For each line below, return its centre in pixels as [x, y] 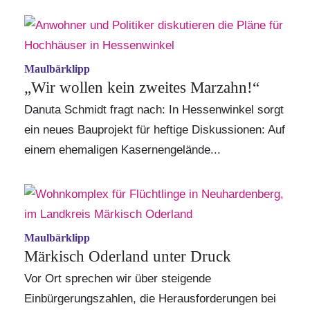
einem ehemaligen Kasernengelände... [122, 149]
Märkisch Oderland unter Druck [128, 256]
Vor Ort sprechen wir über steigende [118, 278]
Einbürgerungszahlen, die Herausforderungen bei [150, 298]
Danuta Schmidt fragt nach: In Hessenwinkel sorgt [154, 109]
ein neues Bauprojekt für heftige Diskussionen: [146, 129]
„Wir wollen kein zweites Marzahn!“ [142, 87]
